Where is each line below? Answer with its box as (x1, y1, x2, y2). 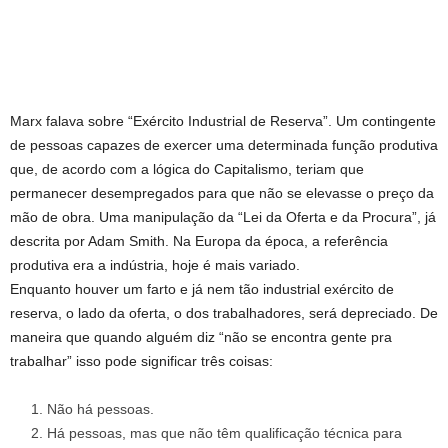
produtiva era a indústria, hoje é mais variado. (10, 257, 300, 273)
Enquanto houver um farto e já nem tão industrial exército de (10, 281, 394, 297)
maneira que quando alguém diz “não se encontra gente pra (10, 329, 392, 345)
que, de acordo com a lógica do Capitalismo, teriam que (10, 161, 364, 177)
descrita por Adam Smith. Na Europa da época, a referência (10, 233, 388, 249)
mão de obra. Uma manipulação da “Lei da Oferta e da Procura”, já (10, 209, 436, 225)
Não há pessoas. (47, 401, 154, 417)
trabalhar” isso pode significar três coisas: (10, 353, 273, 369)
